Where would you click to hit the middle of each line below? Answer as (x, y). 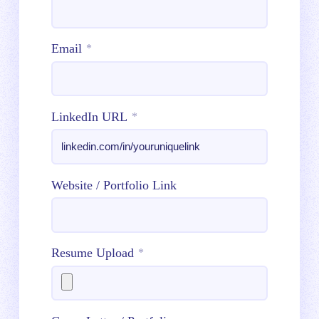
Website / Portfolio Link (114, 185)
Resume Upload (93, 253)
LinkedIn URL (89, 117)
